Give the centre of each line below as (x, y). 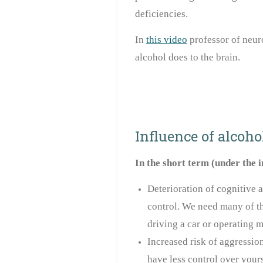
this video (166, 40)
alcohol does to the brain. (187, 58)
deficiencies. (161, 14)
